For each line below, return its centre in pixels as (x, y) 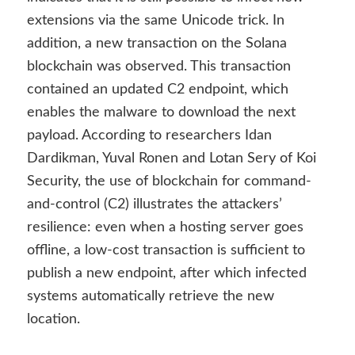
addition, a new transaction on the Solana (157, 43)
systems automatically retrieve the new (150, 296)
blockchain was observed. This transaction (158, 66)
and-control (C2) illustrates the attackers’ (154, 204)
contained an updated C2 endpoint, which (157, 89)
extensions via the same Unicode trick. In (155, 20)
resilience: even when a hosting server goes (165, 227)
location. (53, 319)
